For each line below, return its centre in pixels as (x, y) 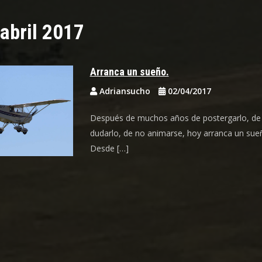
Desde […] (109, 148)
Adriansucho (125, 91)
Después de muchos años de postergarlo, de (175, 118)
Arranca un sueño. (129, 72)
